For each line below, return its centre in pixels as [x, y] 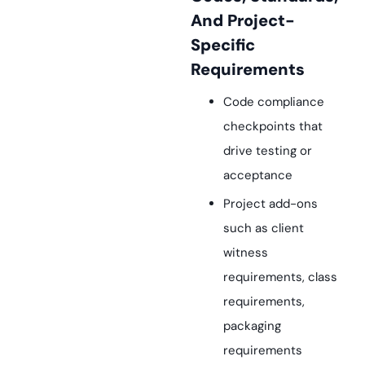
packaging [252, 326]
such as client [264, 228]
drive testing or [268, 151]
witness [246, 253]
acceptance [258, 175]
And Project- [243, 20]
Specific [223, 45]
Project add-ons [270, 204]
